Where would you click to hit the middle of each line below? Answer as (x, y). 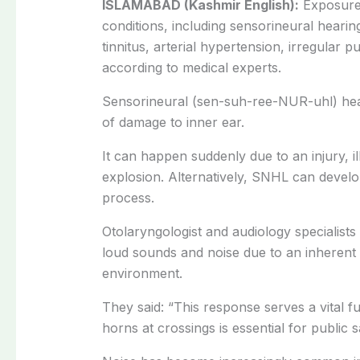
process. (128, 197)
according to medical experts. (191, 67)
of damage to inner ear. (173, 122)
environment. (142, 273)
